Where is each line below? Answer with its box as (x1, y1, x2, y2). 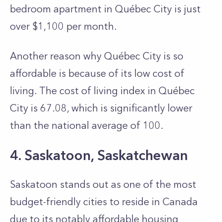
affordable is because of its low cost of (10, 67, 184, 79)
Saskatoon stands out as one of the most (10, 178, 196, 190)
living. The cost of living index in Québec (10, 85, 195, 97)
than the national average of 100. (10, 119, 164, 131)
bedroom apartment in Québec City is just (10, 3, 201, 15)
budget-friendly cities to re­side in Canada (10, 196, 198, 208)
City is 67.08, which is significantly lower (10, 102, 192, 114)
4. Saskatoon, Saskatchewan (10, 147, 188, 164)
